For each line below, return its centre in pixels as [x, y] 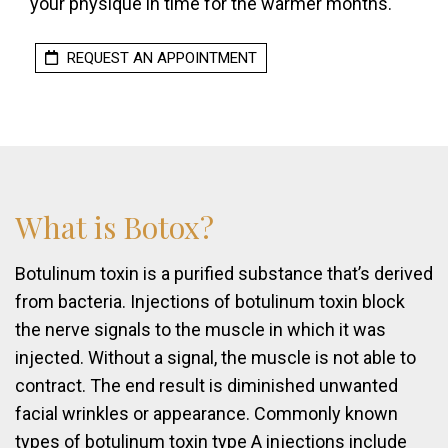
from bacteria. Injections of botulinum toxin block [210, 302]
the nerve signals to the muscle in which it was [200, 330]
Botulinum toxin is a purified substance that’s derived [224, 274]
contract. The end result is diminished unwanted [206, 386]
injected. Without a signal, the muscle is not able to [215, 358]
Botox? [168, 227]
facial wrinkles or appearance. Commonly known [206, 414]
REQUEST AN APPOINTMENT [160, 58]
